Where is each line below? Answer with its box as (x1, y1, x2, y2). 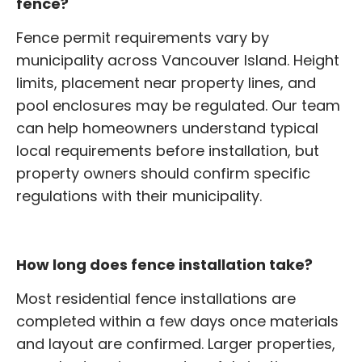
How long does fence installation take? (16, 254, 313, 275)
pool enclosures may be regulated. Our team (16, 95, 340, 116)
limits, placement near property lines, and (16, 72, 316, 93)
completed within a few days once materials (16, 311, 339, 332)
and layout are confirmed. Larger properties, (16, 334, 335, 355)
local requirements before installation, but (16, 140, 319, 161)
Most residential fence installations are (16, 288, 296, 309)
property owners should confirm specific (16, 162, 310, 183)
